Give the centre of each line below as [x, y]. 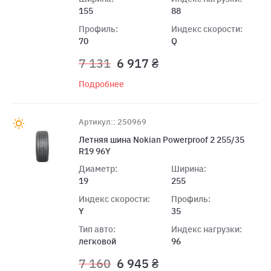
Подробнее [101, 84]
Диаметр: [98, 168]
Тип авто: [97, 229]
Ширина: [188, 168]
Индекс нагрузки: [206, 229]
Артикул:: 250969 [113, 122]
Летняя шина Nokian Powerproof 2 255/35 [162, 139]
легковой [97, 241]
